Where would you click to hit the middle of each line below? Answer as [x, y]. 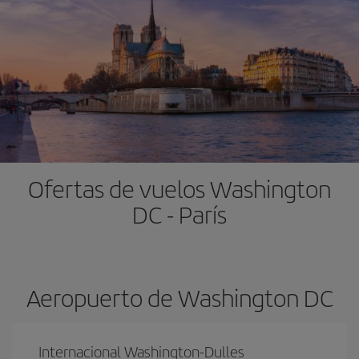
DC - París [179, 214]
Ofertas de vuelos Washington [179, 188]
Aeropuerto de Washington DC [179, 297]
